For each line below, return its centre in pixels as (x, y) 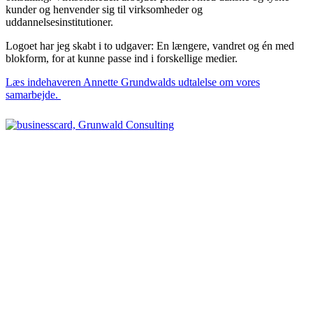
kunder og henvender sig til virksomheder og (104, 9)
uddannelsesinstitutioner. (59, 22)
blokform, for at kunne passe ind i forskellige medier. (122, 58)
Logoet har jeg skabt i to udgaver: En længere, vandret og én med (150, 46)
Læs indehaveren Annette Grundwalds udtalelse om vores (133, 82)
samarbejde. (33, 95)
